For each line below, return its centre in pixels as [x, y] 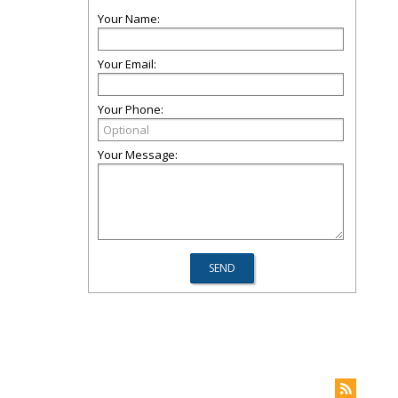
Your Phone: [131, 109]
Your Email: [127, 64]
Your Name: [129, 19]
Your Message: [138, 155]
